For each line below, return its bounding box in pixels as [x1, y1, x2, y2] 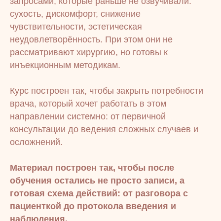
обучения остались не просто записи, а [10, 176, 184, 185]
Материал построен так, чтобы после [10, 163, 174, 173]
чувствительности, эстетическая [10, 22, 142, 32]
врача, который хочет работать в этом [10, 99, 166, 109]
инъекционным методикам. [10, 60, 120, 70]
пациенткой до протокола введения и [10, 201, 176, 211]
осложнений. [10, 137, 63, 147]
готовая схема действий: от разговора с [10, 188, 188, 198]
